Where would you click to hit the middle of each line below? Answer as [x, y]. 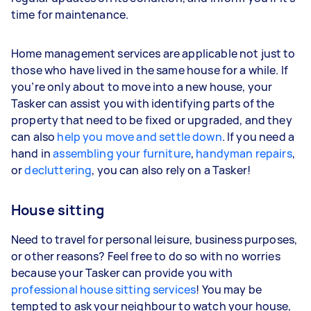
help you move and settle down [140, 137]
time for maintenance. [71, 15]
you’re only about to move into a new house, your [142, 87]
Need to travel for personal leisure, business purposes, [154, 239]
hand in [32, 153]
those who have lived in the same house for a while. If [150, 70]
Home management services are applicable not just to [153, 53]
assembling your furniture [122, 153]
